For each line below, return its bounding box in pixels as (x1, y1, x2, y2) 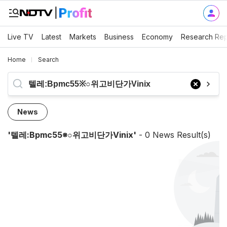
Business (104, 32, 134, 41)
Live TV (8, 32, 33, 41)
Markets (69, 32, 96, 41)
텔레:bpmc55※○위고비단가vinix (11, 130, 133, 140)
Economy (142, 32, 173, 41)
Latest (42, 32, 61, 41)
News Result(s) (150, 130, 211, 140)
